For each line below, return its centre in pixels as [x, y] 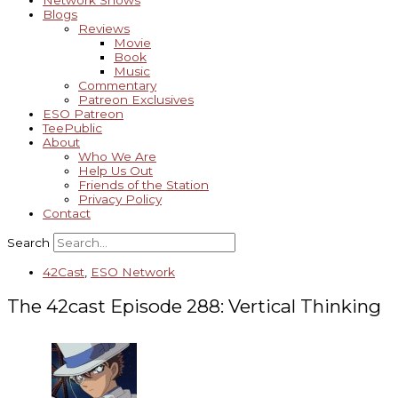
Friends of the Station [143, 185]
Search [28, 243]
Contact [67, 214]
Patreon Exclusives [136, 100]
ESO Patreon [83, 114]
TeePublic [72, 128]
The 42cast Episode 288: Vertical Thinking [194, 306]
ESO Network [133, 271]
